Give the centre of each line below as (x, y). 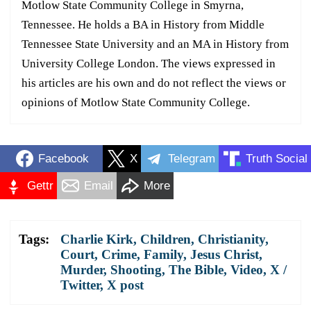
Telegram (192, 158)
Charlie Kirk (97, 239)
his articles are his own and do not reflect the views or (154, 83)
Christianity (232, 239)
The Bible (196, 270)
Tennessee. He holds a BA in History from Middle (143, 25)
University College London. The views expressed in (149, 64)
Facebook (63, 158)
